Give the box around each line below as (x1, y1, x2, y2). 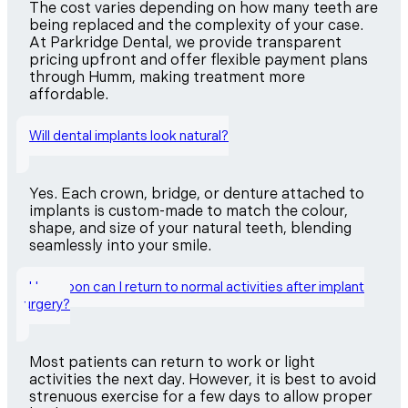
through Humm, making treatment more (29, 68, 305, 87)
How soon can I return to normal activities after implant (29, 278, 364, 296)
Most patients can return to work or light (29, 353, 315, 372)
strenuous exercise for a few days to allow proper (29, 388, 372, 406)
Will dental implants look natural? (29, 127, 229, 145)
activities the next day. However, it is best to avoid (29, 371, 376, 389)
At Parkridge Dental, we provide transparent (29, 34, 342, 52)
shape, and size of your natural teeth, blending (29, 219, 352, 238)
